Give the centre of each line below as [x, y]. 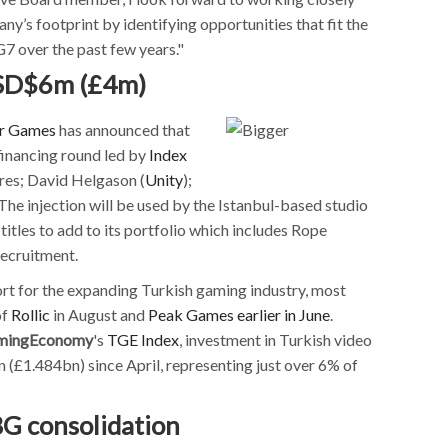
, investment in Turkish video [275, 339]
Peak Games [191, 314]
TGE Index [143, 339]
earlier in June [283, 314]
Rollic [30, 314]
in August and [99, 314]
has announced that [123, 129]
